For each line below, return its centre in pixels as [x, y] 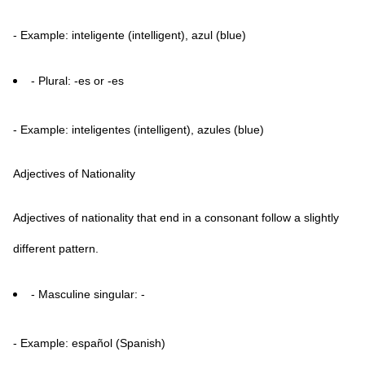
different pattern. [56, 248]
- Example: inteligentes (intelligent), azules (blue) [139, 130]
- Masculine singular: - [88, 294]
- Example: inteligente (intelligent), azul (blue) [130, 35]
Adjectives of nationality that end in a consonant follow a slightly [176, 218]
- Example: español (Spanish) [89, 343]
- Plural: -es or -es [77, 81]
